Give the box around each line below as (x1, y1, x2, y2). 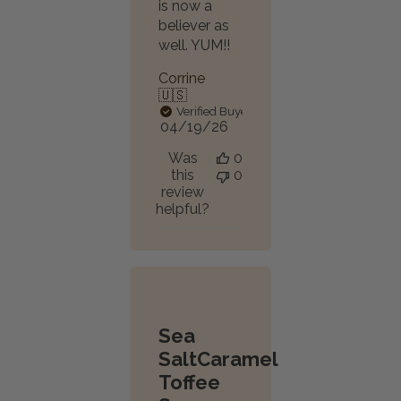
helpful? (156, 200, 209, 218)
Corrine (158, 70, 205, 87)
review (161, 183, 204, 200)
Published (193, 117, 258, 134)
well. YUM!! (158, 37, 230, 54)
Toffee (158, 371, 220, 394)
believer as (158, 17, 229, 34)
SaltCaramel (158, 347, 277, 371)
